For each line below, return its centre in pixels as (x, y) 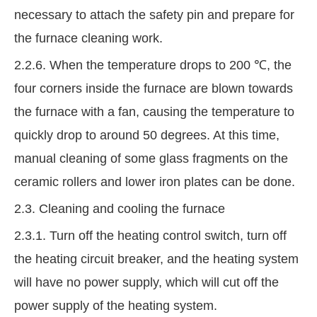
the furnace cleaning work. (88, 39)
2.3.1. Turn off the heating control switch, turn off (150, 236)
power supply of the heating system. (116, 306)
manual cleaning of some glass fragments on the (151, 159)
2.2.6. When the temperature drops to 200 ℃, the (153, 65)
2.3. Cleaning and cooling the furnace (120, 209)
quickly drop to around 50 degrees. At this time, (147, 136)
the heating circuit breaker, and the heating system (156, 259)
